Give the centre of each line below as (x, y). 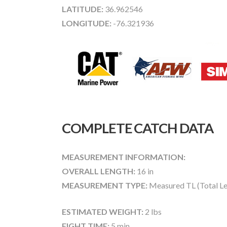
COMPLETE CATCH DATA (138, 128)
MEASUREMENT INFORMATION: (124, 157)
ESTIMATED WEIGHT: (103, 212)
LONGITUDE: (87, 23)
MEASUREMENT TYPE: (105, 185)
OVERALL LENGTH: (99, 171)
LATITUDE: (83, 9)
